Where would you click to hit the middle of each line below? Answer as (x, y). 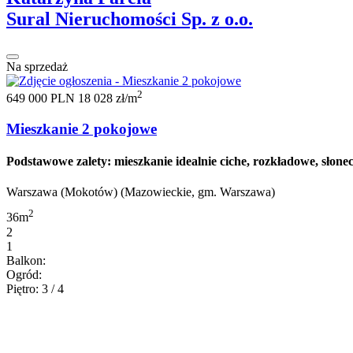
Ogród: (24, 274)
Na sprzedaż (37, 66)
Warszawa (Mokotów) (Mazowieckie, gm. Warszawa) (141, 192)
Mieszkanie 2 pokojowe (82, 128)
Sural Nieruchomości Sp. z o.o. (130, 19)
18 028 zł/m (108, 98)
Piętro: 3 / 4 (35, 288)
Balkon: (26, 260)
